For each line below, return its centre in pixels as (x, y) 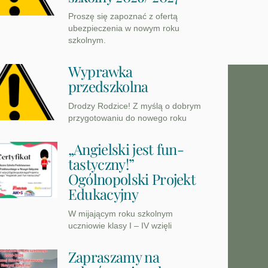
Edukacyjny (103, 194)
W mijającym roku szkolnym (120, 214)
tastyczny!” (101, 164)
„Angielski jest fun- (126, 149)
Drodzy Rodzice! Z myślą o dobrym (134, 106)
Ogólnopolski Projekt (132, 179)
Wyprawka (100, 71)
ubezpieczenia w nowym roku (124, 28)
